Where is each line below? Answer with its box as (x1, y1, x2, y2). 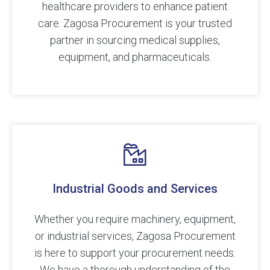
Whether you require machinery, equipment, (34, 213, 236, 226)
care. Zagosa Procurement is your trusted (38, 17, 232, 30)
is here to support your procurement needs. (34, 246, 236, 260)
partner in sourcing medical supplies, (50, 34, 220, 47)
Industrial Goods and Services (52, 181, 218, 196)
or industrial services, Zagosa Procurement (34, 230, 236, 243)
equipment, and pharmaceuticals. (58, 51, 212, 64)
